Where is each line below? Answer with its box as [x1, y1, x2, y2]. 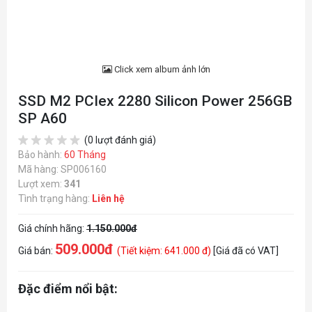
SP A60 [18, 110, 67, 127]
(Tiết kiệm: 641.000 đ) [117, 245, 213, 256]
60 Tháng [64, 149, 106, 160]
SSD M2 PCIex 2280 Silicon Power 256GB [18, 93, 292, 109]
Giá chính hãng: [18, 223, 86, 234]
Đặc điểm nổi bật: [18, 281, 118, 296]
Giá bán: [18, 245, 55, 256]
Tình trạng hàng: [18, 193, 92, 204]
